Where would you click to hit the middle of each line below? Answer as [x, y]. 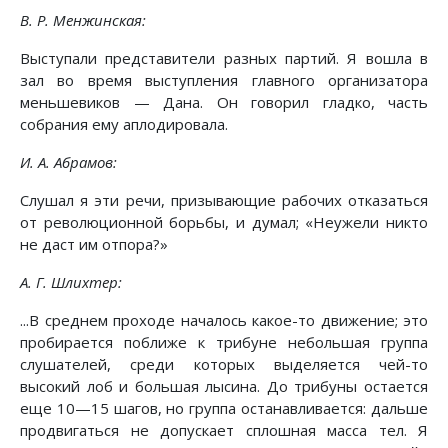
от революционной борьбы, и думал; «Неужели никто [224, 222]
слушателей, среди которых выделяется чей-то [224, 364]
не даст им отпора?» [94, 244]
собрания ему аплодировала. [124, 124]
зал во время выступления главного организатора [224, 80]
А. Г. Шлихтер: [71, 282]
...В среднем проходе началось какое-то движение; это [224, 320]
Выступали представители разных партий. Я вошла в [224, 58]
